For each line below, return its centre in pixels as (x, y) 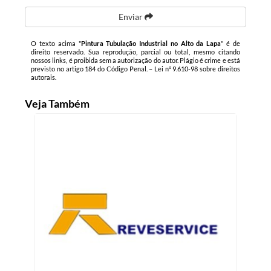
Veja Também (57, 103)
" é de (230, 43)
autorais (43, 77)
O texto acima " (56, 43)
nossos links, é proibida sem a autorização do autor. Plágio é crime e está (135, 60)
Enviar (131, 17)
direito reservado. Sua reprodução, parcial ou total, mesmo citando (135, 52)
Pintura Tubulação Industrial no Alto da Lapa (151, 43)
